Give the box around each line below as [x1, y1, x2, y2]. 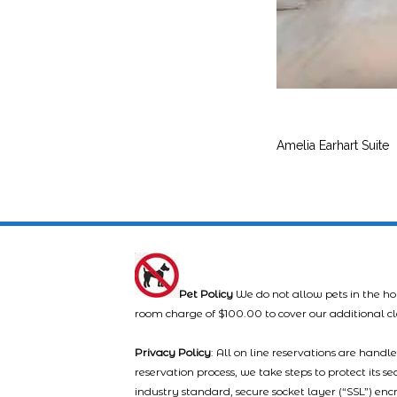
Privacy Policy [135, 346, 211, 359]
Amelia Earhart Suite [276, 138, 389, 152]
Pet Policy [179, 287, 233, 300]
